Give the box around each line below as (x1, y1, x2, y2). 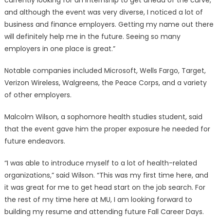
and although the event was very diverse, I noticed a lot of (4, 7, 203, 17)
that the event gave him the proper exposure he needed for (4, 124, 210, 134)
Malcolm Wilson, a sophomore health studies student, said (4, 112, 202, 122)
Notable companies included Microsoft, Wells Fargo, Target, (4, 66, 206, 75)
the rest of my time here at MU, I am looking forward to (4, 195, 192, 204)
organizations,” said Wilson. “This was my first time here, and (4, 170, 208, 180)
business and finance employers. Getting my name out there (4, 19, 214, 29)
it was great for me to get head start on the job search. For (4, 182, 205, 192)
